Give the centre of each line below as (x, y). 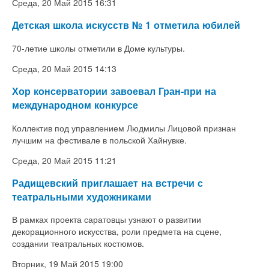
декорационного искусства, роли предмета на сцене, (117, 231)
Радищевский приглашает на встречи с (107, 183)
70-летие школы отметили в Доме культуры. (98, 48)
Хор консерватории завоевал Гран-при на (114, 91)
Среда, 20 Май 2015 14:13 (64, 68)
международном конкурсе (75, 105)
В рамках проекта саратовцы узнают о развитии (107, 219)
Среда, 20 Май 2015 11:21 (64, 160)
